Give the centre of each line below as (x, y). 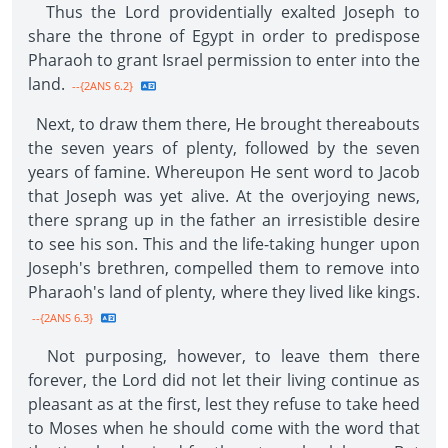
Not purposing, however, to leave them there (224, 356)
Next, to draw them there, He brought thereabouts (224, 124)
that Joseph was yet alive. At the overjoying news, (224, 196)
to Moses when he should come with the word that (224, 428)
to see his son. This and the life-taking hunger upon (224, 244)
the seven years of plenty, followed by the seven (224, 148)
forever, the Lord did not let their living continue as (224, 380)
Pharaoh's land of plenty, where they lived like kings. (224, 292)
